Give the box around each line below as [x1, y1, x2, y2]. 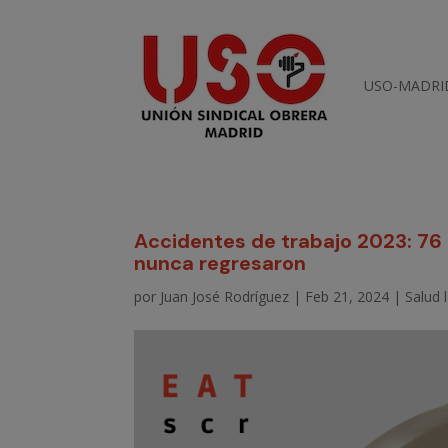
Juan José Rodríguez [160, 286, 290, 306]
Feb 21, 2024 [305, 286, 390, 306]
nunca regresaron [134, 249, 307, 276]
